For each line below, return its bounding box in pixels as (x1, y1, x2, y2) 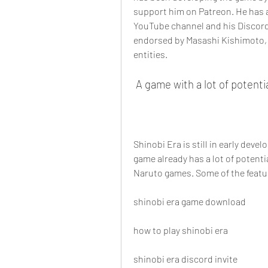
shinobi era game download (133, 196, 246, 208)
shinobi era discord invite (133, 253, 237, 265)
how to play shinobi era (133, 224, 228, 236)
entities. (133, 48, 167, 60)
